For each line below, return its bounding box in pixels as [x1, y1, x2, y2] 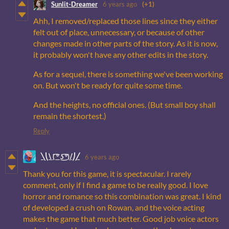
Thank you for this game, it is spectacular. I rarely [23, 169, 191, 179]
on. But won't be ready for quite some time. [33, 80, 182, 90]
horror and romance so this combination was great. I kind [23, 191, 221, 201]
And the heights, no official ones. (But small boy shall [33, 100, 216, 110]
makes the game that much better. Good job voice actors [23, 214, 219, 224]
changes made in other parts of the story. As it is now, [33, 38, 218, 49]
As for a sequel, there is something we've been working [33, 69, 223, 79]
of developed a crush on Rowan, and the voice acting [23, 202, 204, 213]
